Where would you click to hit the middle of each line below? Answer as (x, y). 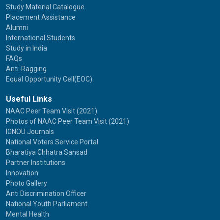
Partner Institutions (36, 162)
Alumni (17, 27)
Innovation (22, 173)
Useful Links (29, 99)
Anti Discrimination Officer (46, 193)
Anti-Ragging (26, 69)
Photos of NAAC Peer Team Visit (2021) (68, 121)
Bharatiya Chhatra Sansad (47, 152)
